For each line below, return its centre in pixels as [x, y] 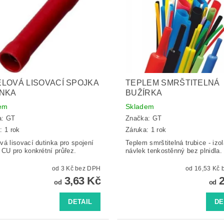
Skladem [140, 106]
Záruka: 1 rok [146, 129]
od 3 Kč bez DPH [88, 168]
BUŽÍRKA [144, 92]
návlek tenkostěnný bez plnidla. [173, 150]
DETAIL [80, 201]
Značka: [139, 118]
